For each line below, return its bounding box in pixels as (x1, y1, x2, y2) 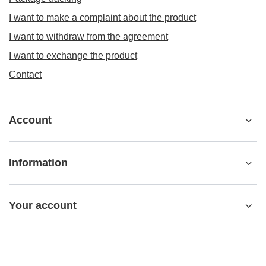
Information (9, 157, 68, 169)
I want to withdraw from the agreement (9, 31, 168, 42)
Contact (9, 69, 42, 80)
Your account (9, 199, 77, 211)
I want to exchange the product (9, 50, 137, 61)
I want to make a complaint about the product (9, 12, 196, 23)
